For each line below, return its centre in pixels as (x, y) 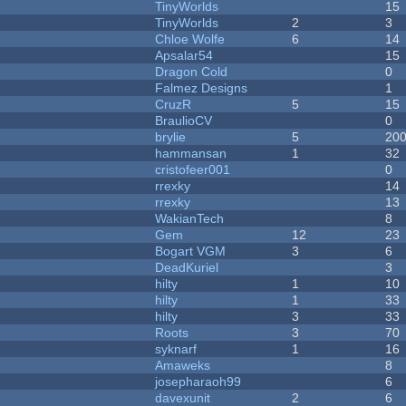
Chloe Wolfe (190, 39)
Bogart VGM (191, 251)
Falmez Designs (202, 88)
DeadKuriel (187, 268)
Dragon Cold (192, 72)
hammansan (191, 154)
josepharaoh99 (198, 382)
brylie (171, 137)
